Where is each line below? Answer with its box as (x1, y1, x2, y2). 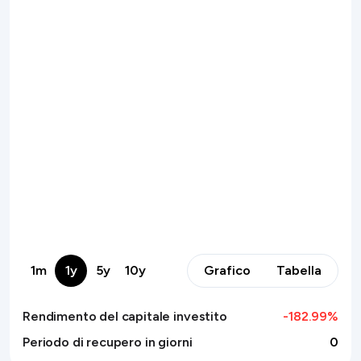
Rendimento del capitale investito (23, 309, 227, 324)
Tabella (276, 263, 322, 278)
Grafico (204, 263, 251, 278)
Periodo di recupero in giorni (23, 334, 193, 350)
